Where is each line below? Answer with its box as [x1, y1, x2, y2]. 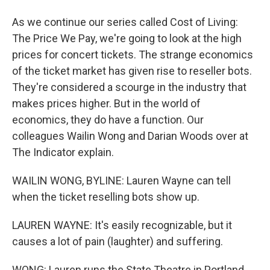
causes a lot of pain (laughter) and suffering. [12, 235, 223, 248]
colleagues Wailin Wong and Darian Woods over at [12, 130, 248, 142]
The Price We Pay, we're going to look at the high [12, 32, 242, 45]
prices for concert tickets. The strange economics [12, 48, 253, 61]
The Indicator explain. [12, 146, 114, 159]
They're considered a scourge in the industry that [12, 81, 246, 93]
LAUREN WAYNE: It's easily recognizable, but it [12, 219, 232, 231]
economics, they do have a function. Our [12, 113, 204, 126]
